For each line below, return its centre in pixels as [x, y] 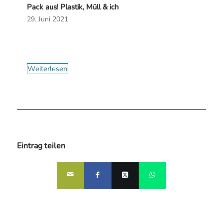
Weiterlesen [47, 69]
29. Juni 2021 [47, 19]
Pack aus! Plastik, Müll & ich [73, 7]
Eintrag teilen [41, 146]
